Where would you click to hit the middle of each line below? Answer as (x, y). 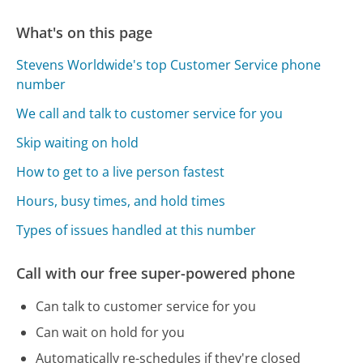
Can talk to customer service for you (146, 306)
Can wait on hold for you (111, 332)
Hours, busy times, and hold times (121, 201)
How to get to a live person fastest (121, 171)
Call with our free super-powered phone (156, 273)
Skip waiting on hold (78, 142)
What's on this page (85, 32)
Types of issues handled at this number (137, 230)
